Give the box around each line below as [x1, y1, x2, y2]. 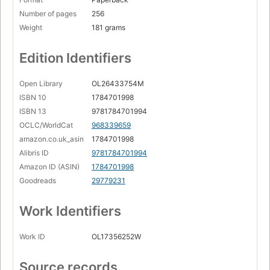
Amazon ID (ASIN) [19, 162, 80, 171]
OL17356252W [92, 231, 141, 241]
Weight [19, 22, 42, 32]
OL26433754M [92, 78, 144, 88]
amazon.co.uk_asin [19, 134, 84, 143]
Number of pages [19, 8, 77, 18]
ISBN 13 [19, 106, 46, 116]
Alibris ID [19, 148, 49, 157]
